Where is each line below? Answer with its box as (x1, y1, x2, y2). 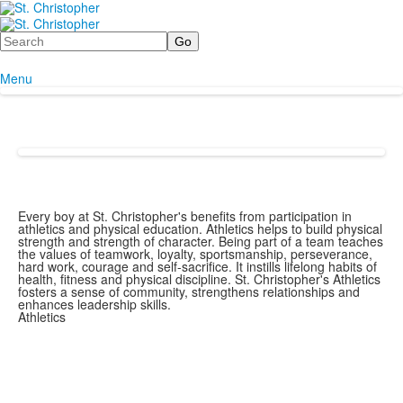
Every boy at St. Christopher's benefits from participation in (18, 206, 352, 225)
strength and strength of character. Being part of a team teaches (18, 231, 383, 250)
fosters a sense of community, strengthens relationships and (18, 282, 360, 300)
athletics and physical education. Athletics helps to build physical (18, 219, 382, 237)
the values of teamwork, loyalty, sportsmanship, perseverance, (18, 244, 372, 263)
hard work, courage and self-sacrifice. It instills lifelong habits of (18, 256, 377, 275)
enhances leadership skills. (18, 294, 171, 313)
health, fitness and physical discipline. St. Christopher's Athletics (18, 269, 381, 288)
